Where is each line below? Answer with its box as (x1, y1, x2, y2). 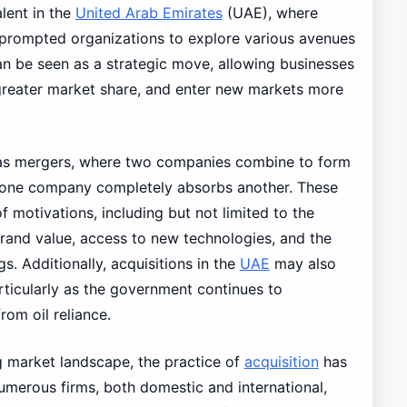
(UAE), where (222, 3, 318, 22)
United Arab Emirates (74, 3, 223, 22)
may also (269, 253, 336, 273)
